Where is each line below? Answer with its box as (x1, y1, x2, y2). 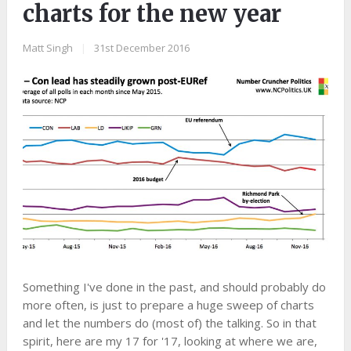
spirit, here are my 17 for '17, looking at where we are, (22, 333, 317, 349)
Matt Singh (22, 40, 73, 55)
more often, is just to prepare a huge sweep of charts (22, 297, 314, 313)
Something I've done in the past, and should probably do (22, 279, 326, 295)
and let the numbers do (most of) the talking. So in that (22, 315, 317, 331)
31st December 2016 (93, 40, 190, 55)
